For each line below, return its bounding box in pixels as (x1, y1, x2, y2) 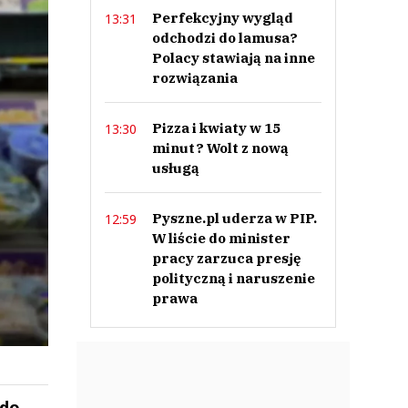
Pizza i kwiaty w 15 (151, 119, 280, 137)
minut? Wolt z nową (151, 139, 289, 157)
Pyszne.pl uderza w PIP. (151, 209, 317, 227)
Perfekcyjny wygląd (151, 9, 293, 26)
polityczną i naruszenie (151, 270, 315, 287)
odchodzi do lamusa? (151, 29, 298, 46)
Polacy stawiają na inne (151, 49, 315, 66)
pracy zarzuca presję (151, 250, 301, 267)
